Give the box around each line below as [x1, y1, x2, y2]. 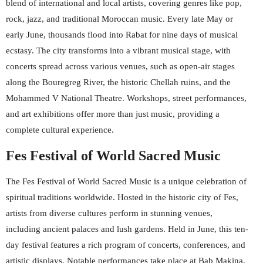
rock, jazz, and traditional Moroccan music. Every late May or [6, 14, 233, 23]
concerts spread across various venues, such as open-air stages [6, 62, 235, 71]
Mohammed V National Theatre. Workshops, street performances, [6, 93, 247, 103]
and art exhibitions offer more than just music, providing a [6, 109, 220, 119]
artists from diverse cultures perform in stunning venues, [6, 208, 213, 218]
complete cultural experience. [6, 125, 114, 134]
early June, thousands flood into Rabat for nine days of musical [6, 30, 238, 39]
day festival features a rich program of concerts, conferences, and [6, 240, 245, 249]
